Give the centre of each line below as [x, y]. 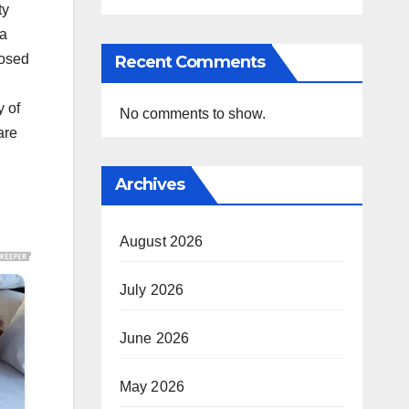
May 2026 [152, 387]
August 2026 [161, 242]
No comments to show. [192, 114]
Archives [150, 185]
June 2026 [154, 339]
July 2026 [152, 290]
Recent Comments [189, 63]
